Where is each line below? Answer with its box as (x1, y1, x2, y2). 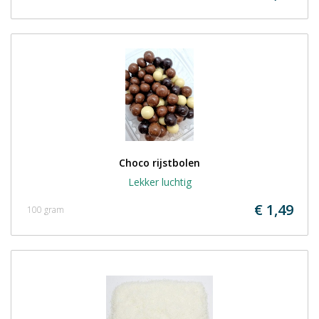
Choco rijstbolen (119, 156, 200, 169)
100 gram (27, 204, 64, 216)
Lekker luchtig (127, 175, 192, 189)
